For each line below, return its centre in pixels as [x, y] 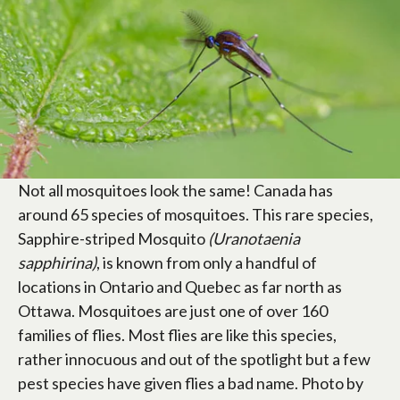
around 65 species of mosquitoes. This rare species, [196, 215]
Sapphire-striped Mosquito [113, 239]
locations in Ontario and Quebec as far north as [180, 287]
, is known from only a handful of [207, 263]
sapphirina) [57, 263]
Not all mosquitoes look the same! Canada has [175, 191]
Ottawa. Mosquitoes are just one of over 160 [173, 311]
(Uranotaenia [254, 239]
